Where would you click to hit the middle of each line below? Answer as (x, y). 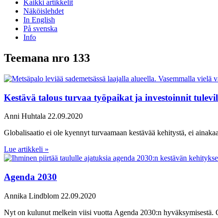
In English (39, 20)
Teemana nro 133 (47, 58)
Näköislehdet (44, 11)
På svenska (40, 28)
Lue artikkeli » (26, 149)
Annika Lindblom (32, 196)
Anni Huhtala (26, 116)
